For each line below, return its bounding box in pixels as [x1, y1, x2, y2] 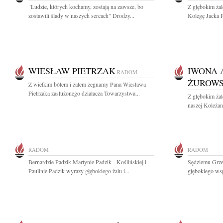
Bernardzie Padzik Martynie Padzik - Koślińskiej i [28, 158, 146, 166]
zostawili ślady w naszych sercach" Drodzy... [28, 11, 134, 19]
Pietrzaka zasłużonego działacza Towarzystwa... [28, 89, 140, 97]
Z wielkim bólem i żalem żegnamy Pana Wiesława [28, 80, 146, 88]
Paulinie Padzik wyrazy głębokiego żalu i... [28, 167, 129, 175]
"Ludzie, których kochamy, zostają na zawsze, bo [28, 2, 143, 10]
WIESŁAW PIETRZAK [28, 65, 115, 77]
